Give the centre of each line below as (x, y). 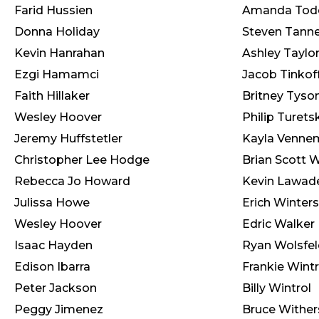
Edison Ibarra (52, 267)
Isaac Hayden (53, 245)
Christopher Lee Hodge (82, 160)
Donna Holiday (57, 32)
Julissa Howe (52, 203)
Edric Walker (278, 224)
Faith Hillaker (52, 96)
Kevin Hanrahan (59, 53)
